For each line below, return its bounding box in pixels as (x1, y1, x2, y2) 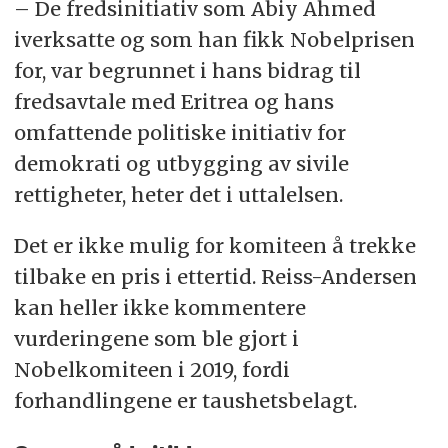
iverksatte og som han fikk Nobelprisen (13, 27, 415, 53)
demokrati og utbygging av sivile (13, 151, 349, 177)
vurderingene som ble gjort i (13, 326, 299, 352)
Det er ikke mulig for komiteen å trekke (13, 233, 416, 259)
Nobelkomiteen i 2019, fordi (13, 357, 290, 383)
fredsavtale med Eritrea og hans (13, 89, 334, 115)
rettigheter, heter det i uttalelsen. (13, 182, 343, 208)
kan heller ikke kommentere (13, 295, 306, 321)
